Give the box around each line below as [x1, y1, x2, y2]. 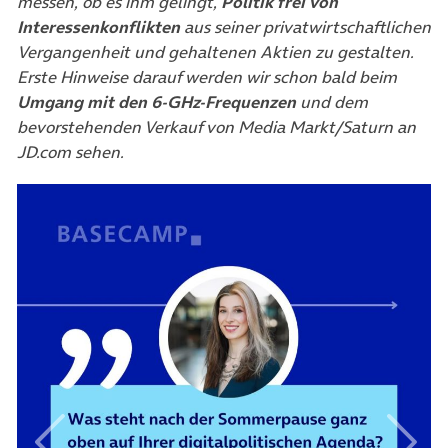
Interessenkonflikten [17, 15, 180, 40]
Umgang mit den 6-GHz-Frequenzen [17, 90, 296, 115]
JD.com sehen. [17, 140, 128, 165]
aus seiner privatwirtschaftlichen [180, 15, 431, 40]
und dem [296, 90, 368, 115]
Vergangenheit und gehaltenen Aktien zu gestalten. [17, 40, 414, 65]
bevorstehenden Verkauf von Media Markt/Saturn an [17, 115, 416, 140]
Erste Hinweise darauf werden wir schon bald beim [17, 65, 397, 90]
